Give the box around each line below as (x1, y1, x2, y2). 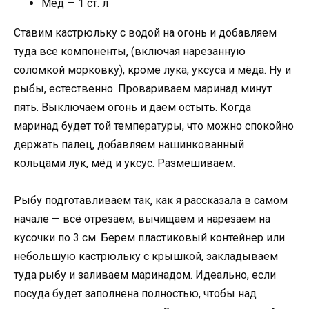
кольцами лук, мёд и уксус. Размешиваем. (14, 156, 235, 170)
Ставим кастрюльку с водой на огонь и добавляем (14, 26, 277, 39)
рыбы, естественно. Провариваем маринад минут (14, 81, 272, 95)
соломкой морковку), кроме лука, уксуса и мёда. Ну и (14, 63, 291, 77)
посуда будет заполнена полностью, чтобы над (14, 287, 257, 301)
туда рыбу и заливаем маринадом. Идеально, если (14, 268, 276, 282)
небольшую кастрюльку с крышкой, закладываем (14, 250, 278, 263)
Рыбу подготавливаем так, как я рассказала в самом (14, 194, 288, 208)
